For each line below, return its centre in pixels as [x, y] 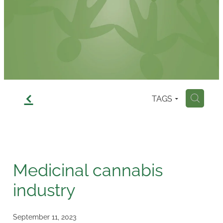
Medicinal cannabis [88, 169]
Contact [29, 20]
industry [44, 189]
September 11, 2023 [45, 216]
